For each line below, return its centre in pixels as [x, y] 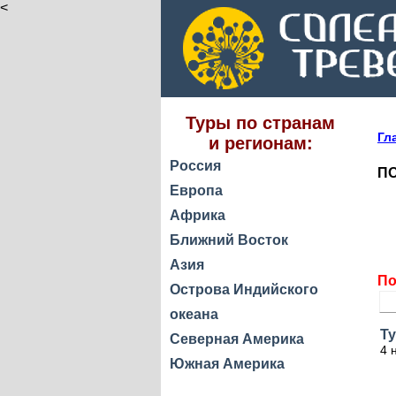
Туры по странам [260, 123]
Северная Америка [237, 339]
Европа [196, 190]
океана [194, 314]
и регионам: [260, 143]
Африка [198, 215]
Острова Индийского [244, 289]
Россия [195, 166]
